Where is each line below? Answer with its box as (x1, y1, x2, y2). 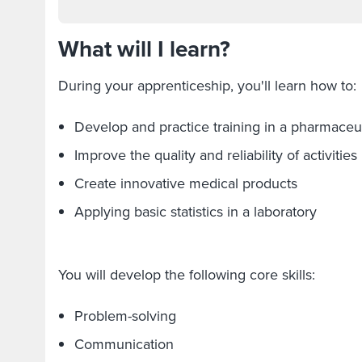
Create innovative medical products (74, 173, 301, 194)
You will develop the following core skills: (58, 264, 327, 285)
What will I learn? (58, 32, 230, 65)
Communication (74, 334, 174, 355)
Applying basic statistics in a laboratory (74, 201, 317, 222)
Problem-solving (74, 305, 184, 326)
